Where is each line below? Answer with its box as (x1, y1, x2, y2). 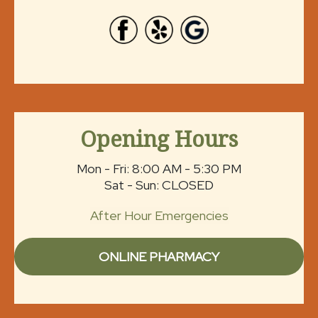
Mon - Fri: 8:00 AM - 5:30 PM (77, 160, 241, 177)
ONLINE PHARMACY (99, 248, 219, 265)
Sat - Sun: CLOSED (104, 176, 214, 193)
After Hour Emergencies (89, 207, 229, 224)
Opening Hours (80, 124, 238, 153)
